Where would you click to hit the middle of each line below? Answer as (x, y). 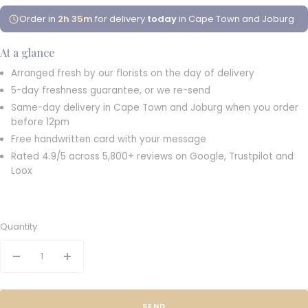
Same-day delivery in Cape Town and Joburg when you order (155, 108)
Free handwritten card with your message (109, 140)
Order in (38, 19)
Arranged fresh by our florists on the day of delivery (133, 74)
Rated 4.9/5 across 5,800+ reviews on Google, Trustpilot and (152, 157)
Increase (86, 263)
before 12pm (40, 122)
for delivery (120, 19)
